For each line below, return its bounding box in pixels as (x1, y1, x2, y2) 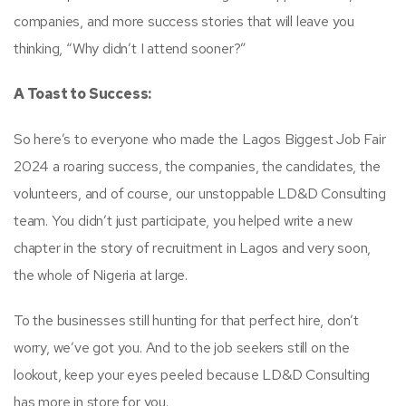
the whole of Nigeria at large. (14, 265, 188, 285)
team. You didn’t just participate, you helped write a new (14, 210, 353, 230)
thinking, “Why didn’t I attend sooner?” (14, 38, 247, 58)
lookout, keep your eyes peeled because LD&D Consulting (14, 364, 371, 384)
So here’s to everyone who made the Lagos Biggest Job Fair (14, 129, 386, 149)
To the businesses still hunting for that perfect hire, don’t (14, 310, 359, 330)
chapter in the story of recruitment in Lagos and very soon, (14, 237, 372, 257)
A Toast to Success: (14, 83, 152, 103)
